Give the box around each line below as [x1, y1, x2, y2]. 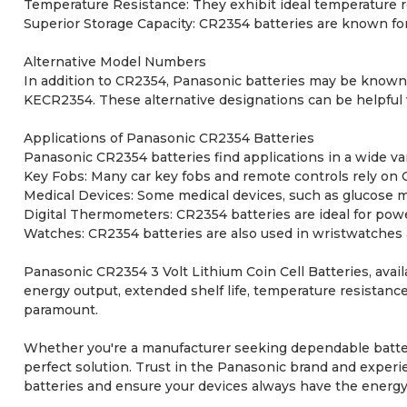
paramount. [23, 301, 98, 318]
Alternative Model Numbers [23, 53, 206, 70]
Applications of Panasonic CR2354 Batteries [23, 129, 314, 146]
